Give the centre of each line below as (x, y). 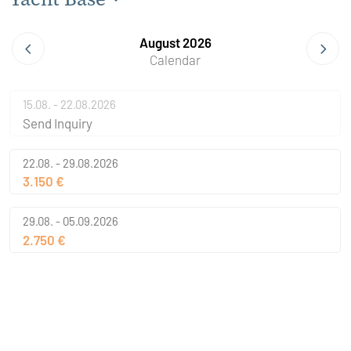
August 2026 (175, 43)
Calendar (175, 60)
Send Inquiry (58, 123)
